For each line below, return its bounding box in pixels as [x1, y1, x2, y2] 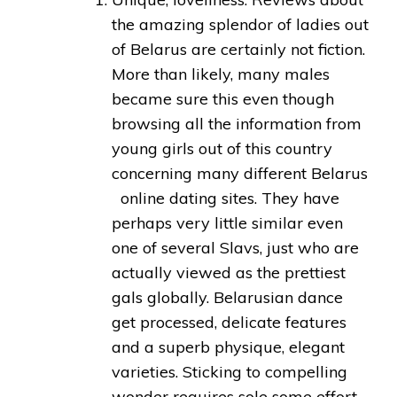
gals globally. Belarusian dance [112, 287, 343, 308]
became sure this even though [112, 89, 334, 110]
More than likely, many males [112, 64, 330, 85]
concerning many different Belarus [112, 163, 368, 184]
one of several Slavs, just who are [112, 237, 359, 259]
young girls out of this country [112, 138, 332, 160]
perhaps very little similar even [112, 213, 343, 234]
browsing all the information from [112, 113, 362, 135]
